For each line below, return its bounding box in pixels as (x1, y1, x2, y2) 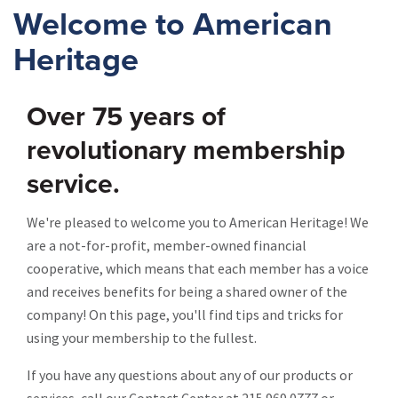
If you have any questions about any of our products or (27, 366, 353, 384)
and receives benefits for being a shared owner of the (27, 283, 347, 300)
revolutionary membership (27, 134, 346, 167)
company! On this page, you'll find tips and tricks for (27, 306, 343, 323)
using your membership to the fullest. (27, 329, 257, 346)
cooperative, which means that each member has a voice (27, 259, 369, 277)
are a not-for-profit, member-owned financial (27, 236, 306, 254)
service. (27, 168, 120, 201)
